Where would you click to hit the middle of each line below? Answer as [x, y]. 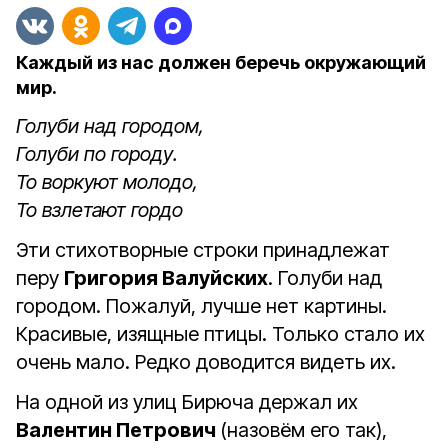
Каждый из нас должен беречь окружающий [221, 62]
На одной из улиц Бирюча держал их [187, 402]
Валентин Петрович [118, 430]
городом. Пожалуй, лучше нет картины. [201, 306]
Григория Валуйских [166, 278]
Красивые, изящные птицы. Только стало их [220, 334]
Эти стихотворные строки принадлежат [203, 250]
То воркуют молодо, [109, 182]
